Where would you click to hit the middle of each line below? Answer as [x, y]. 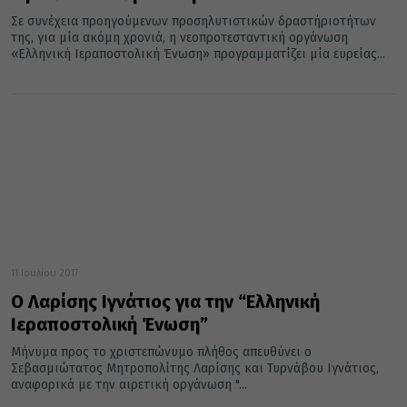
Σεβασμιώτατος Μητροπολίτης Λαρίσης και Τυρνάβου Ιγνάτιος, [195, 369]
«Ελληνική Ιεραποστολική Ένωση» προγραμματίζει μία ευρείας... [198, 55]
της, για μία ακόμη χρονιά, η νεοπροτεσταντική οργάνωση [179, 38]
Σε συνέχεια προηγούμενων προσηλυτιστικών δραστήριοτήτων [194, 22]
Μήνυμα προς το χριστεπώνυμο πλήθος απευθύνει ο [161, 352]
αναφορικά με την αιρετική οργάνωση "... [129, 385]
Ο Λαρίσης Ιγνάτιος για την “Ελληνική [165, 302]
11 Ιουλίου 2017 [45, 273]
